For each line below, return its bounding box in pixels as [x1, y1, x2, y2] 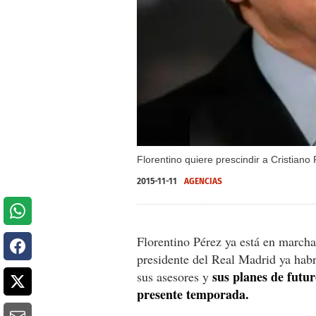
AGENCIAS [184, 176, 222, 186]
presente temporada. [137, 284, 249, 303]
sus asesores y [137, 267, 212, 285]
